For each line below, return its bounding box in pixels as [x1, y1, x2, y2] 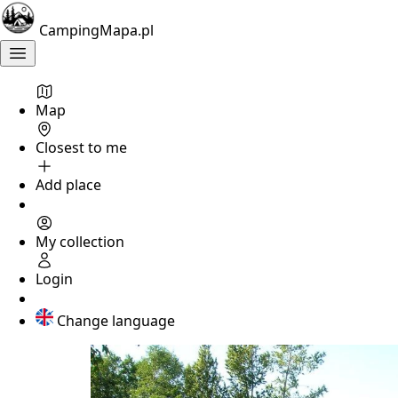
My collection [36, 232, 124, 251]
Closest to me [36, 138, 127, 157]
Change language [57, 311, 175, 330]
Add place [36, 175, 101, 195]
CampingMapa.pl [39, 20, 154, 40]
